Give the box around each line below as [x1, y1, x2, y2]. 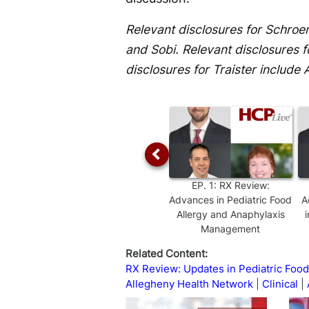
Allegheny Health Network [126, 277, 253, 290]
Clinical [262, 277, 298, 290]
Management [201, 222, 260, 235]
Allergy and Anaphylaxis [176, 208, 285, 220]
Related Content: [126, 246, 208, 260]
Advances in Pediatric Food [169, 193, 292, 206]
